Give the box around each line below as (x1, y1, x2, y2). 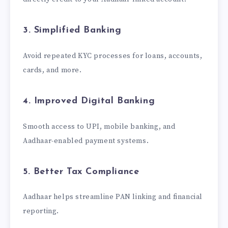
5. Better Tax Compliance (23, 167, 139, 177)
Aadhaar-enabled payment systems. (23, 136, 149, 146)
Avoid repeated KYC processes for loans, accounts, (23, 51, 203, 61)
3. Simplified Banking (23, 25, 122, 36)
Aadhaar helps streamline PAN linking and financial (23, 192, 203, 202)
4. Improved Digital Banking (23, 96, 155, 106)
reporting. (23, 207, 59, 216)
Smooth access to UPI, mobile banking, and (23, 122, 176, 131)
